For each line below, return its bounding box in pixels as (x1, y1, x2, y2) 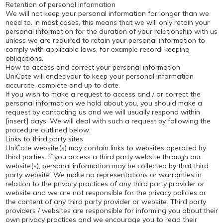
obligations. (5, 54, 43, 63)
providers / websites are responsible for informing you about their (5, 206, 218, 215)
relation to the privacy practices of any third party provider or (5, 179, 205, 188)
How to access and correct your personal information (5, 63, 180, 72)
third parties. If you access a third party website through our (5, 152, 201, 161)
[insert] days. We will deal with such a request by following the (5, 116, 211, 125)
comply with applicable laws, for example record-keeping (5, 45, 190, 54)
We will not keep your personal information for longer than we (5, 9, 209, 18)
